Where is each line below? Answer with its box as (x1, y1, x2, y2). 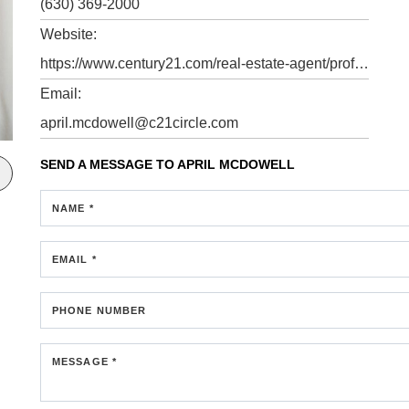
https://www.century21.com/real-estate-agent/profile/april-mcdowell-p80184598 (354, 56, 369, 71)
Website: (40, 26, 97, 42)
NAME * (52, 203, 94, 214)
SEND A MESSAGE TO (40, 157, 177, 172)
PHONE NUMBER (52, 305, 147, 316)
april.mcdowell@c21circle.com (40, 115, 238, 131)
